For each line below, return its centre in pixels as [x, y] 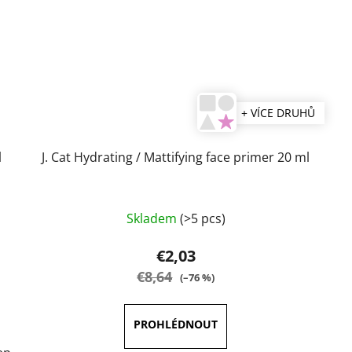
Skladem [153, 219]
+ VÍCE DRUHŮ [278, 113]
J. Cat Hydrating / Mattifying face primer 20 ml [176, 158]
